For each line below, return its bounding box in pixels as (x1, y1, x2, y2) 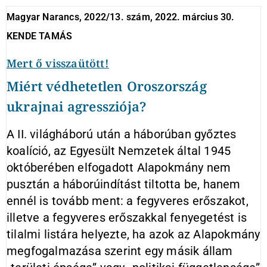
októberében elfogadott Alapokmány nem (7, 160, 231, 175)
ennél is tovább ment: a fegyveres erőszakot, (7, 194, 249, 208)
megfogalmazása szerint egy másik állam (7, 244, 233, 258)
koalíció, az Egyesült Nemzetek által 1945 (7, 144, 231, 158)
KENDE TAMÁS (7, 30, 73, 42)
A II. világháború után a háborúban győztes (7, 127, 237, 141)
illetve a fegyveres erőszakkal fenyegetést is (7, 210, 247, 225)
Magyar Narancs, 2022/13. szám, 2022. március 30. (7, 11, 235, 23)
